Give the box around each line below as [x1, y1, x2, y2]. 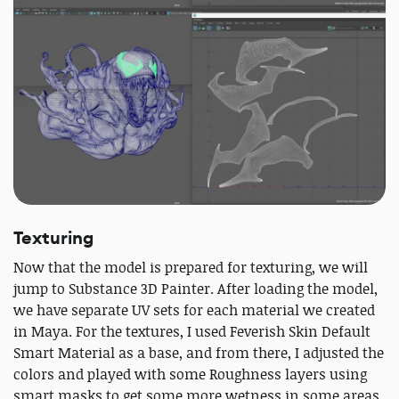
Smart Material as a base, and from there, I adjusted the [13, 342, 384, 362]
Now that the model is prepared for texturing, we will [13, 256, 368, 277]
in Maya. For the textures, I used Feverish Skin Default [13, 321, 370, 341]
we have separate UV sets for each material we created [13, 299, 375, 320]
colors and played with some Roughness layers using [13, 363, 367, 384]
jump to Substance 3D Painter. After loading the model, [13, 278, 378, 298]
